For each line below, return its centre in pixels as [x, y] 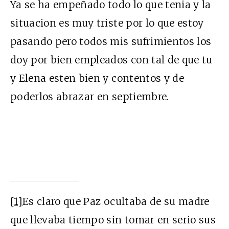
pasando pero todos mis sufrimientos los [111, 41]
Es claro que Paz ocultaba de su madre [116, 201]
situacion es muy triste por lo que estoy [107, 23]
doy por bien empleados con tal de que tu [111, 60]
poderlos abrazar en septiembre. [90, 96]
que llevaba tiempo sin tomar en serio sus [113, 220]
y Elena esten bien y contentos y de [97, 78]
